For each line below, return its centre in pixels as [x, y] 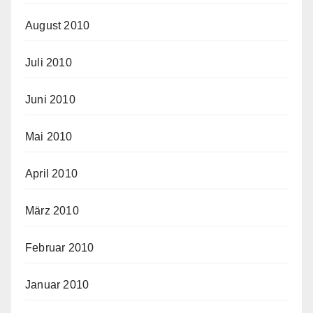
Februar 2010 [60, 248]
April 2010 [51, 174]
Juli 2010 [49, 63]
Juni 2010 [50, 100]
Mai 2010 [49, 137]
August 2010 [58, 26]
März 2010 [52, 211]
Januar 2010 [57, 285]
